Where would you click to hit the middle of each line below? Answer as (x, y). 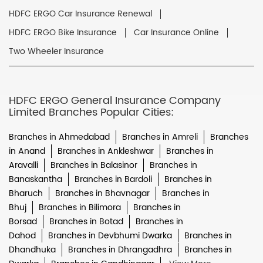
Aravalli (23, 165)
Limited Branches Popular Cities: (91, 112)
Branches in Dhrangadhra (120, 249)
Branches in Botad (86, 221)
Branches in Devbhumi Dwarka (110, 235)
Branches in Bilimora (80, 207)
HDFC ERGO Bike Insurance (63, 32)
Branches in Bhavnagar (102, 193)
